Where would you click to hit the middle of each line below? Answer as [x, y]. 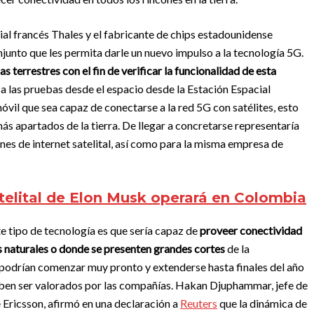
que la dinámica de [262, 303]
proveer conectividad [251, 230]
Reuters [199, 303]
